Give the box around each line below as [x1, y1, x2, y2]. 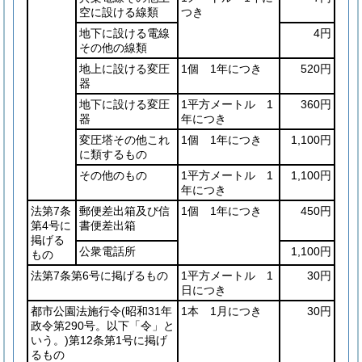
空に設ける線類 [79, 6, 158, 19]
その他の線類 [79, 41, 147, 54]
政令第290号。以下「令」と [31, 319, 175, 332]
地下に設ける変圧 [79, 98, 170, 111]
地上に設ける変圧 [79, 62, 170, 75]
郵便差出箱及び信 [79, 204, 170, 217]
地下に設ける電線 [79, 27, 170, 40]
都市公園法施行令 [31, 305, 121, 318]
